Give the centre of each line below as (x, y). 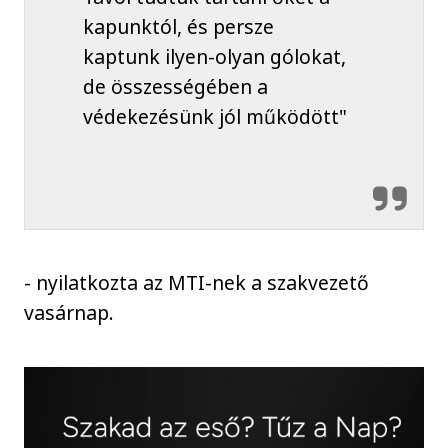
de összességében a (175, 87)
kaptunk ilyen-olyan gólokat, (214, 57)
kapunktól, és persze (178, 27)
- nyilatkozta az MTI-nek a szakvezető (197, 283)
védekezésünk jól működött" (214, 117)
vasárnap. (69, 313)
